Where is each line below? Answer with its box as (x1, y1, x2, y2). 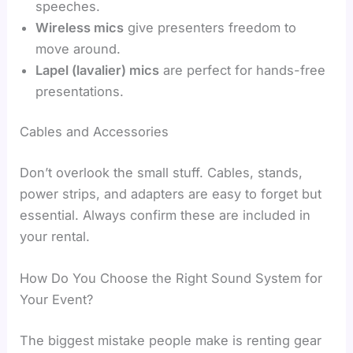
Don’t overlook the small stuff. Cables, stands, (20, 164, 303, 180)
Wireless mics (35, 19, 124, 35)
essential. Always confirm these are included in (20, 206, 311, 223)
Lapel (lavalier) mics (35, 61, 160, 78)
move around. (35, 40, 121, 57)
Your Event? (20, 292, 94, 308)
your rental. (20, 228, 91, 244)
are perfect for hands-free (159, 61, 326, 78)
